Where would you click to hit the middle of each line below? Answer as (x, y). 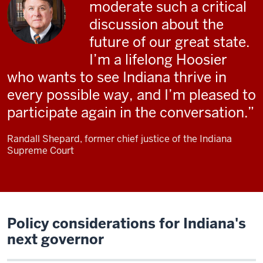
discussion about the (156, 24)
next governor (55, 239)
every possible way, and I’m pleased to (131, 95)
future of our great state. (170, 42)
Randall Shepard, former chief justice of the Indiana (119, 139)
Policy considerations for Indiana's (127, 223)
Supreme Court (41, 150)
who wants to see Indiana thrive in (117, 77)
